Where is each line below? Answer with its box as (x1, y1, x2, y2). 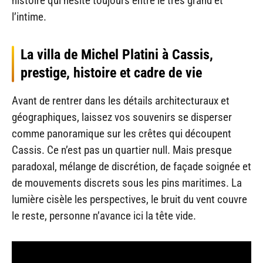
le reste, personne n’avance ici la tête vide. (12, 209, 196, 223)
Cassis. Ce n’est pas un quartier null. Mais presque (12, 143, 232, 157)
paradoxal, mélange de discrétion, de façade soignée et (12, 160, 251, 174)
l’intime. (12, 10, 46, 24)
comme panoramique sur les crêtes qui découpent (12, 127, 231, 141)
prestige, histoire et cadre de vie (21, 65, 202, 82)
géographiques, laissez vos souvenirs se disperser (12, 110, 232, 124)
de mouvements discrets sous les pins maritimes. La (12, 176, 242, 190)
